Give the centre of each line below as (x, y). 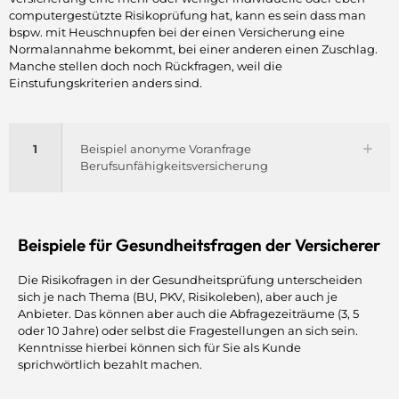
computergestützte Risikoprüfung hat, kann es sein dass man (187, 15)
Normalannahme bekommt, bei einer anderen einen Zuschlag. (193, 49)
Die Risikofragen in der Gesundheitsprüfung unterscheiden (190, 279)
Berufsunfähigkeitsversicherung (174, 165)
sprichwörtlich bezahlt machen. (110, 364)
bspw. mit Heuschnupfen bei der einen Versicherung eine (177, 32)
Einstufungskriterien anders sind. (106, 82)
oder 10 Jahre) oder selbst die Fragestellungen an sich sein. (188, 330)
